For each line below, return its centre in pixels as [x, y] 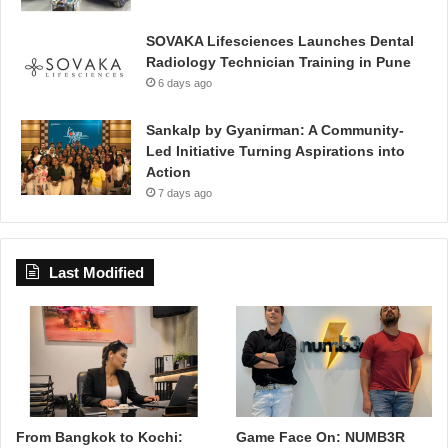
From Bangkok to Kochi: [99, 436]
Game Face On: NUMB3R [321, 436]
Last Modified [96, 273]
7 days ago [185, 193]
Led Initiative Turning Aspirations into [275, 151]
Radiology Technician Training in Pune [278, 62]
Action [168, 172]
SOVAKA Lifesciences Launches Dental [280, 41]
